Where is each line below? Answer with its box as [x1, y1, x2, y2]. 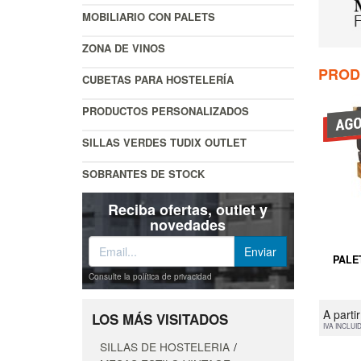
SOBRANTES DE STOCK [82, 166, 205, 182]
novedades [150, 214, 226, 236]
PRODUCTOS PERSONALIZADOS [82, 103, 249, 119]
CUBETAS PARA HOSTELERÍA [82, 72, 234, 88]
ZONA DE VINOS [82, 40, 165, 56]
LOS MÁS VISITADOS [92, 309, 228, 330]
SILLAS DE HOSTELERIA [100, 338, 230, 355]
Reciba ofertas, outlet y [108, 199, 268, 221]
